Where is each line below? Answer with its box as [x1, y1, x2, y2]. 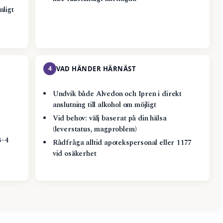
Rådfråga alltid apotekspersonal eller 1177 [52, 137, 192, 148]
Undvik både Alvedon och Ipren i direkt [52, 88, 182, 100]
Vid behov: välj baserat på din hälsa [52, 112, 167, 124]
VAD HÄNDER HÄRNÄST [56, 64, 136, 73]
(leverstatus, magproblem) [52, 123, 137, 135]
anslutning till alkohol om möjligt [52, 99, 156, 111]
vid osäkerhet [52, 148, 97, 159]
